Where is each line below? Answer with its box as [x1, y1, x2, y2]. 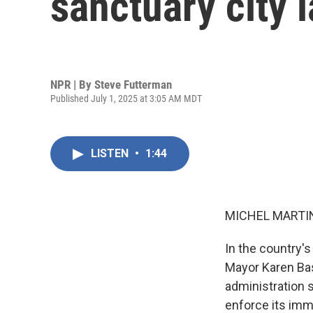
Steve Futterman [94, 77, 172, 92]
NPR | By [50, 77, 94, 92]
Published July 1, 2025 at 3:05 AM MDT [50, 92, 202, 104]
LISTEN [91, 147, 131, 160]
